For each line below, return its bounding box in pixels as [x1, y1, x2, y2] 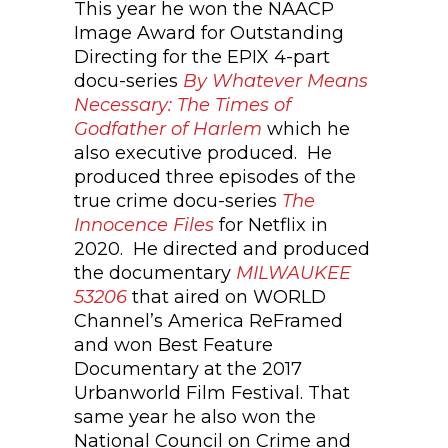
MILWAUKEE [236, 262, 351, 284]
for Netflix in [214, 214, 328, 236]
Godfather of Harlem [74, 118, 262, 140]
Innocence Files [74, 214, 214, 236]
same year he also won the [74, 406, 316, 428]
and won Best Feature [74, 334, 273, 356]
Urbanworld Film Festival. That [74, 382, 350, 404]
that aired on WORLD [127, 286, 326, 308]
